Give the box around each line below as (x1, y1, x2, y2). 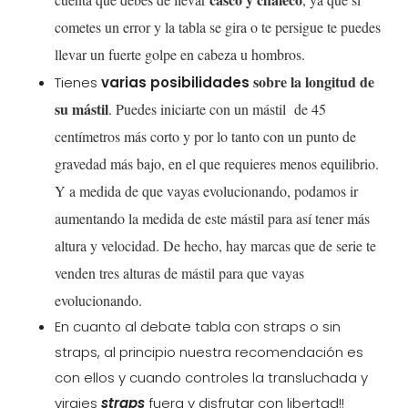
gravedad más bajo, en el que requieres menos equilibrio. (55, 154, 379, 174)
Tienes (55, 73, 101, 93)
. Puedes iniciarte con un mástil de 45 (108, 99, 326, 119)
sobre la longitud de (253, 71, 374, 93)
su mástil (55, 98, 108, 120)
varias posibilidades (101, 73, 253, 93)
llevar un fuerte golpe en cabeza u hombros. (55, 45, 305, 65)
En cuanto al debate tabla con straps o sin (55, 317, 341, 337)
